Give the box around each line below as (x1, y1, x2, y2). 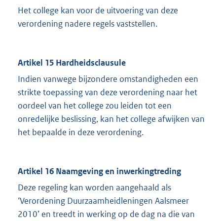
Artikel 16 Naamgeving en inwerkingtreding (18, 166, 181, 177)
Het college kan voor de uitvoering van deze (18, 5, 178, 16)
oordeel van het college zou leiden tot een (18, 100, 172, 111)
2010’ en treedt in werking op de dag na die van (18, 209, 195, 220)
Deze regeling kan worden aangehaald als (18, 182, 171, 193)
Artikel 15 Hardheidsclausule (18, 57, 126, 69)
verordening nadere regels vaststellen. (18, 18, 157, 30)
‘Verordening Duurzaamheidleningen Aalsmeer (18, 195, 189, 207)
